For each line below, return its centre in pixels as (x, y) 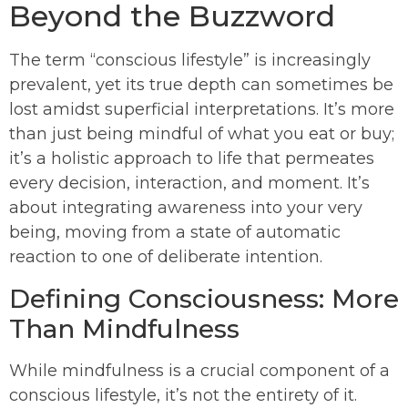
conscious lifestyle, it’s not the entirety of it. (183, 395)
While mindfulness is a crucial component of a (199, 370)
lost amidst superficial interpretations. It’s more (202, 109)
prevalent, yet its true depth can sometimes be (201, 84)
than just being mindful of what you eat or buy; (202, 133)
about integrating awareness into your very (186, 207)
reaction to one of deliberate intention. (166, 256)
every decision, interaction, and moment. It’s (189, 183)
